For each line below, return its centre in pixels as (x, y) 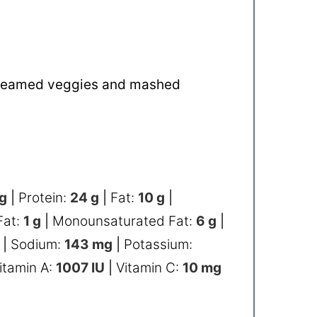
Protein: (44, 198)
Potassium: (158, 244)
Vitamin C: (149, 268)
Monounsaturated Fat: (124, 221)
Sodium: (38, 244)
